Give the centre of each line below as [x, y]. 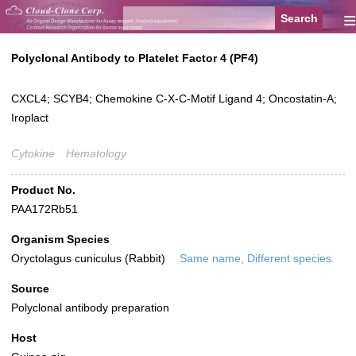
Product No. [43, 190]
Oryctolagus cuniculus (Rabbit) [90, 259]
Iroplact [30, 118]
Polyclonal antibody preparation [90, 308]
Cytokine [33, 154]
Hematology [96, 154]
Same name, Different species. [257, 259]
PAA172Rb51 [44, 209]
